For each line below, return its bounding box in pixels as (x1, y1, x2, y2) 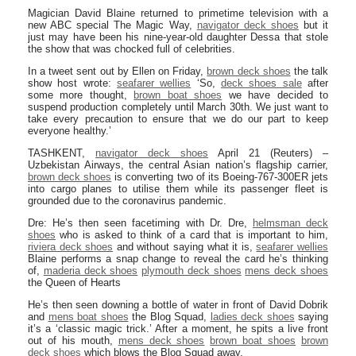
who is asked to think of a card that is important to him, (56, 229, 328, 241)
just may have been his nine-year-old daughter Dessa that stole (28, 31, 328, 43)
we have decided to (222, 89, 329, 101)
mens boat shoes (48, 311, 129, 323)
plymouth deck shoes (141, 265, 242, 277)
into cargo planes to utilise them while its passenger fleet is (28, 183, 328, 195)
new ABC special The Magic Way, (28, 19, 197, 31)
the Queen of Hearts (28, 277, 121, 288)
